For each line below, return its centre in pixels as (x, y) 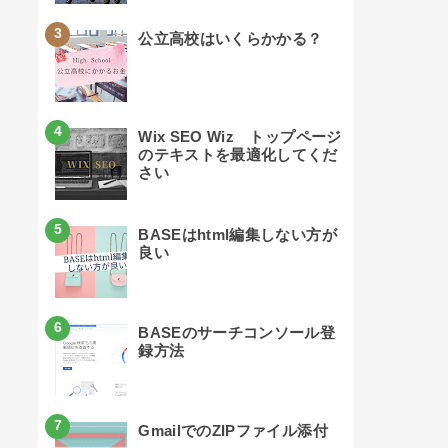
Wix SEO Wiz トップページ (240, 136)
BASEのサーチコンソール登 (237, 332)
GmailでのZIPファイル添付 (233, 430)
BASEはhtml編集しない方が (237, 234)
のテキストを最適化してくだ (238, 154)
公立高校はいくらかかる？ (230, 38)
